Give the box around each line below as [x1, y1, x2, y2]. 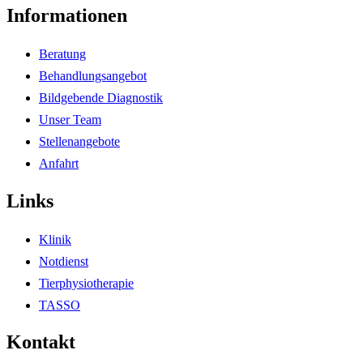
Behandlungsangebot [39, 68, 147, 83]
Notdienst [39, 254, 88, 268]
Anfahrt [39, 156, 79, 170]
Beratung [39, 46, 86, 61]
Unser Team [39, 112, 101, 126]
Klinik [39, 232, 71, 246]
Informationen [6, 4, 127, 26]
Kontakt [6, 331, 75, 353]
